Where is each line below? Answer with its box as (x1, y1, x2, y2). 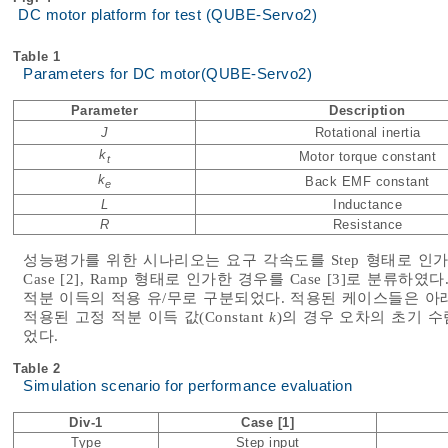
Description (329, 102, 406, 118)
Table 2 (13, 360, 65, 376)
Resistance (332, 216, 403, 232)
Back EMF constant (305, 173, 430, 189)
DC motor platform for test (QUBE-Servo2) (18, 6, 317, 23)
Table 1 (13, 48, 65, 64)
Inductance (333, 196, 402, 212)
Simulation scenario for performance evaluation (23, 377, 352, 394)
